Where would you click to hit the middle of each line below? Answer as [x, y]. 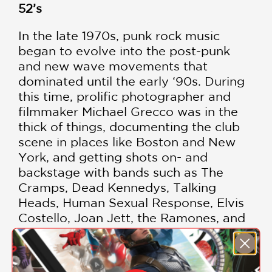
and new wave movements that [113, 66]
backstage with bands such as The [121, 172]
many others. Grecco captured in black [134, 233]
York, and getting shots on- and [113, 157]
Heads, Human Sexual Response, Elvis [131, 202]
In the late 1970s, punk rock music [119, 35]
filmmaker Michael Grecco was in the [128, 111]
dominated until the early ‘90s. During [131, 81]
